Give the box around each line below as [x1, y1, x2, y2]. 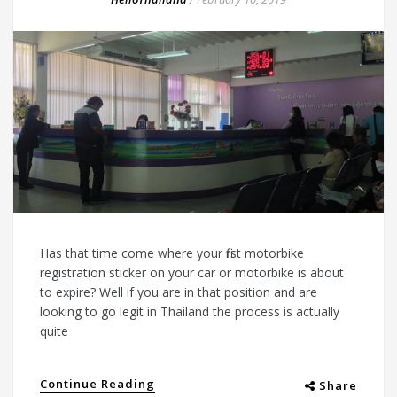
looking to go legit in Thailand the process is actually [40, 303, 339, 321]
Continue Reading [40, 376, 155, 393]
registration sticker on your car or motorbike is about [40, 264, 344, 282]
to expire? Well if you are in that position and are [40, 284, 317, 301]
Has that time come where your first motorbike [40, 245, 304, 262]
